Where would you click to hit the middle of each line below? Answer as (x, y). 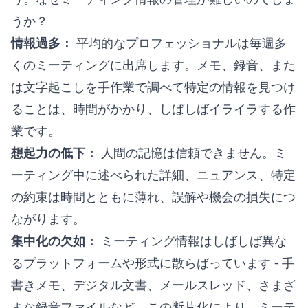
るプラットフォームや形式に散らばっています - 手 (153, 263)
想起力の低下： (54, 153)
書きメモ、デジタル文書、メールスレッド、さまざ (153, 285)
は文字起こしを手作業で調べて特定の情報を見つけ (153, 87)
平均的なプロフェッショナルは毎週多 (180, 43)
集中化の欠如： (54, 241)
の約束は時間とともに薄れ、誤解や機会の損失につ (153, 197)
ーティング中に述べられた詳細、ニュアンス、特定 (153, 175)
